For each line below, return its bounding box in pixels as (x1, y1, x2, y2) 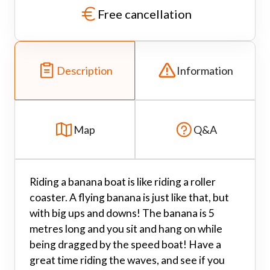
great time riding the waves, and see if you (30, 253, 225, 266)
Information (177, 63, 233, 77)
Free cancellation (98, 6, 192, 21)
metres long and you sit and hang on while (30, 222, 222, 235)
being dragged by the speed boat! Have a (30, 237, 221, 251)
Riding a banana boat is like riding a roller (30, 175, 216, 188)
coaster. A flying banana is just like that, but (30, 190, 229, 204)
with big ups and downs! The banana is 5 (30, 206, 215, 219)
